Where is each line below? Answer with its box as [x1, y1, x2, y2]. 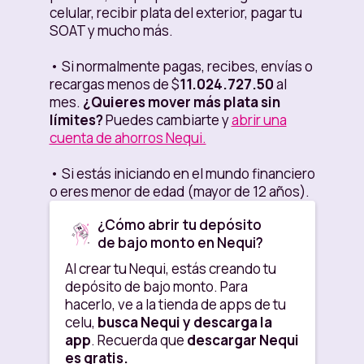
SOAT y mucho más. [49, 21, 173, 41]
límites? [49, 110, 103, 130]
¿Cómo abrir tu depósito [97, 215, 262, 235]
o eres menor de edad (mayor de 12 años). [49, 182, 310, 201]
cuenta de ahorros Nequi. [49, 128, 206, 148]
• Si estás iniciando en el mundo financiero [49, 164, 315, 184]
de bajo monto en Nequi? [97, 233, 263, 253]
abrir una [231, 110, 287, 130]
